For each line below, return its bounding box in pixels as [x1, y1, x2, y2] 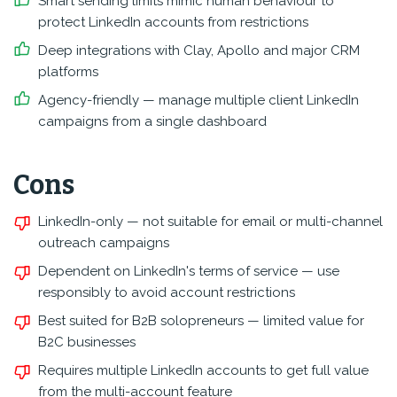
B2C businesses [38, 334, 136, 350]
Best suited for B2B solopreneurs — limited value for [38, 313, 364, 329]
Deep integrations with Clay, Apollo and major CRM [38, 43, 360, 58]
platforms [38, 64, 98, 80]
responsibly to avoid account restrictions [38, 284, 295, 300]
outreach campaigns [38, 235, 169, 251]
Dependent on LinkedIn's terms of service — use [38, 263, 339, 279]
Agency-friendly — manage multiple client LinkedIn [38, 92, 359, 108]
